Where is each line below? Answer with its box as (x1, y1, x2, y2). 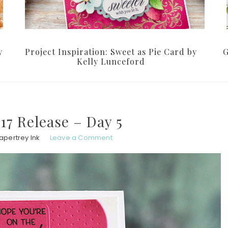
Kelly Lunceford (77, 56, 145, 67)
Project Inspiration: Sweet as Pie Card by (25, 46, 197, 58)
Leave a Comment (49, 133, 112, 143)
